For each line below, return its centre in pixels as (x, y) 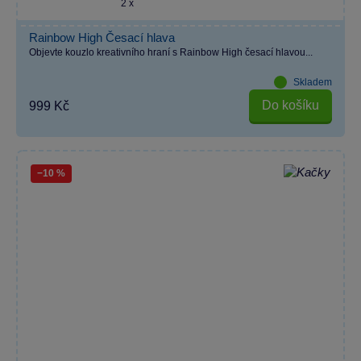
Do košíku (290, 106)
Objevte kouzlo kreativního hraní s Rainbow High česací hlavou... (171, 52)
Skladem (313, 82)
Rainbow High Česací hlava (102, 37)
